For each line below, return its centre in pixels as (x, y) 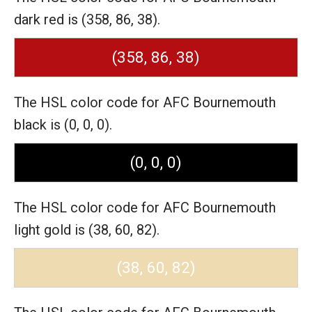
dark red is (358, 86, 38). (87, 19)
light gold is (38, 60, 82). (87, 230)
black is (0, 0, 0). (63, 125)
